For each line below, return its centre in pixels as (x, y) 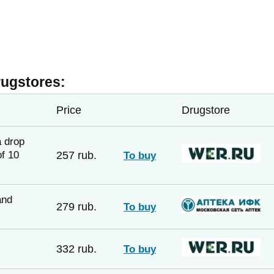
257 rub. (76, 155)
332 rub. (76, 249)
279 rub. (76, 206)
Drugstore (206, 110)
